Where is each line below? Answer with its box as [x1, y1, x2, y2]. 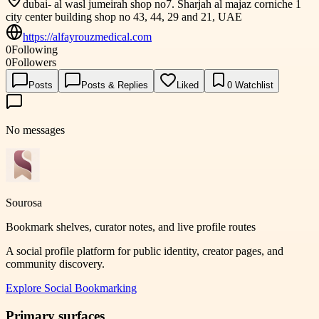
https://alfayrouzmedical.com [23, 30, 152, 43]
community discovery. [6, 257, 105, 270]
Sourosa [6, 196, 42, 209]
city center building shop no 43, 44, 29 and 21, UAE [6, 10, 242, 23]
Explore [6, 281, 44, 294]
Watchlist [232, 79, 273, 90]
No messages [6, 123, 65, 136]
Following [11, 43, 58, 56]
